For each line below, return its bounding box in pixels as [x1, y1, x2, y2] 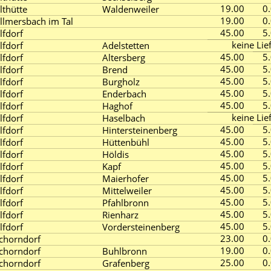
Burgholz [102, 76, 140, 88]
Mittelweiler [102, 184, 152, 197]
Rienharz [102, 209, 139, 221]
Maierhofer [102, 172, 149, 184]
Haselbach [102, 112, 145, 124]
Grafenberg [102, 257, 149, 269]
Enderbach [102, 88, 146, 100]
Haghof [102, 100, 132, 112]
